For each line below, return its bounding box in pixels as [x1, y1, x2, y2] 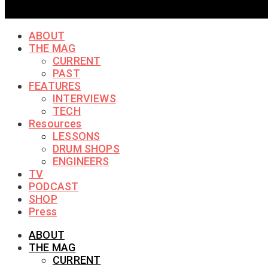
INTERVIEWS [53, 92, 116, 105]
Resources [29, 117, 82, 130]
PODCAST [29, 179, 79, 193]
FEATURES [29, 79, 81, 92]
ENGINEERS [53, 154, 109, 167]
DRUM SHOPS [53, 142, 120, 155]
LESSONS [53, 129, 100, 142]
